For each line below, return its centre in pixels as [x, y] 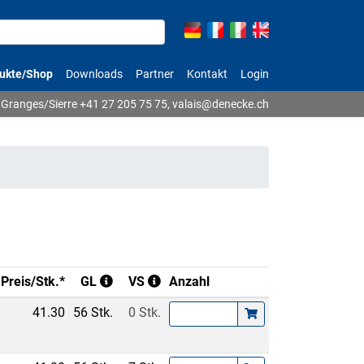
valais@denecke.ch [221, 104]
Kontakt [207, 74]
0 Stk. [145, 312]
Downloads [94, 74]
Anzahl [189, 282]
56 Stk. [93, 312]
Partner [155, 74]
